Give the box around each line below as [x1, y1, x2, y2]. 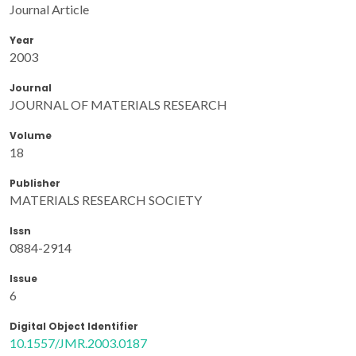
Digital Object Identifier [10, 319, 138, 333]
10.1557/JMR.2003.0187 [10, 335, 147, 350]
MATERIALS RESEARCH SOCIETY [10, 192, 202, 207]
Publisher [10, 176, 60, 190]
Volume [10, 128, 52, 142]
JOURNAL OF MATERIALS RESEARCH [10, 96, 227, 112]
